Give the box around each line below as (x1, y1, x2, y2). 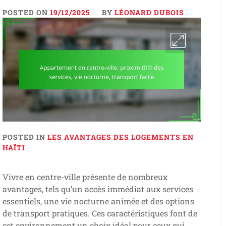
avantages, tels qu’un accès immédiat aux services (2, 184, 193, 195)
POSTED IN (2, 132, 47, 142)
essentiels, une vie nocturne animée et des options (2, 196, 194, 207)
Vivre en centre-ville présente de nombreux (2, 172, 167, 183)
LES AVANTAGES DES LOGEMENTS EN (47, 132, 194, 142)
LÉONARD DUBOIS (114, 8, 184, 17)
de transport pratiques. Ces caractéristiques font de (2, 208, 197, 219)
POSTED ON (2, 8, 50, 17)
